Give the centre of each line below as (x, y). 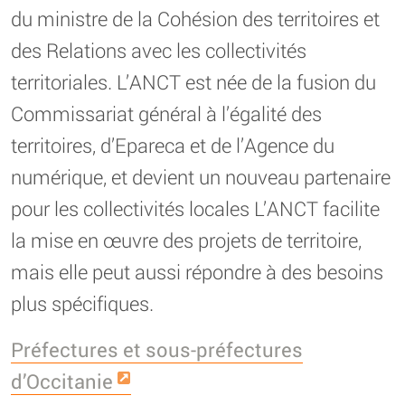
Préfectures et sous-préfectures (157, 349)
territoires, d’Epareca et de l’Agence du (173, 145)
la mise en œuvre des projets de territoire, (186, 240)
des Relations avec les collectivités (159, 50)
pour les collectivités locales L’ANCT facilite (195, 208)
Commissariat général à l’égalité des (166, 113)
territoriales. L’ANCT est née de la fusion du (193, 81)
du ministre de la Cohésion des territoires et (195, 18)
